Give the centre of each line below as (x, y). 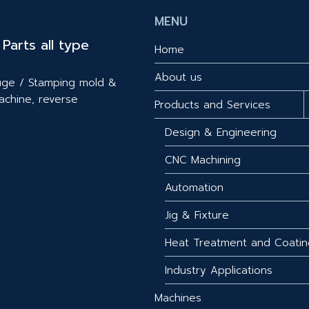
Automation (194, 187)
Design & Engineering (221, 132)
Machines (178, 298)
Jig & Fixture (197, 215)
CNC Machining (203, 160)
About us (178, 77)
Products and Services (212, 104)
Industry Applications (219, 270)
